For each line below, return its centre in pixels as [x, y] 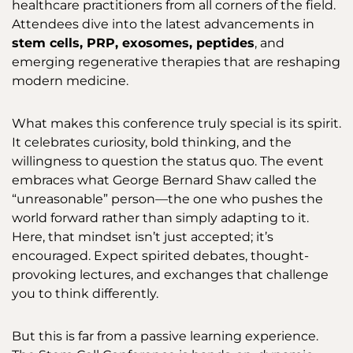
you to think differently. [85, 294]
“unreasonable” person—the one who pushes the [167, 199]
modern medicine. [70, 81]
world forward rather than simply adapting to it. [160, 218]
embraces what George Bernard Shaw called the [164, 180]
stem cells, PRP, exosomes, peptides [133, 43]
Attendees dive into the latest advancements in [163, 24]
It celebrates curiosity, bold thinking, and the [152, 143]
